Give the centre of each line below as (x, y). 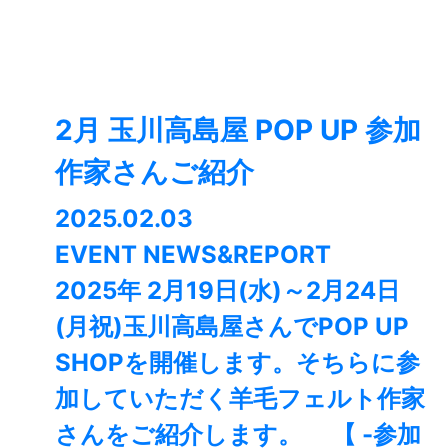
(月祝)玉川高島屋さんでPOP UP (232, 327)
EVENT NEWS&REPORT (193, 255)
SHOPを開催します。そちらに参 (237, 363)
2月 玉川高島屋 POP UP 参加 (238, 130)
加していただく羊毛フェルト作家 (240, 399)
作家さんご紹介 (154, 172)
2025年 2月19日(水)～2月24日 (227, 291)
